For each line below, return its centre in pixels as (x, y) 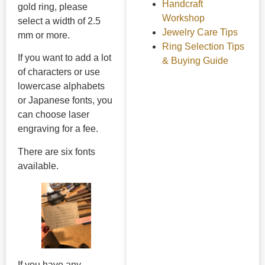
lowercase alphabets (61, 86)
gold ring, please (53, 7)
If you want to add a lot (64, 58)
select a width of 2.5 (59, 21)
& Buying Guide (195, 60)
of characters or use (59, 72)
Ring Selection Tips (203, 46)
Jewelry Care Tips (200, 32)
